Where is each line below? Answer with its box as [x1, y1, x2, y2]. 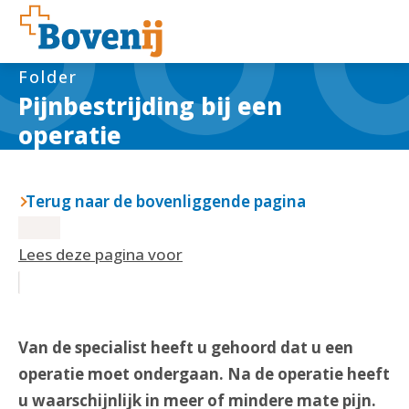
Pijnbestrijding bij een [18, 89, 282, 122]
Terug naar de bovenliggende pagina [26, 191, 306, 212]
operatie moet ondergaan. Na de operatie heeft [18, 363, 390, 384]
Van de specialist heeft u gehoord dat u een [18, 337, 353, 358]
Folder [18, 65, 78, 88]
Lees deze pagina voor [18, 244, 183, 265]
